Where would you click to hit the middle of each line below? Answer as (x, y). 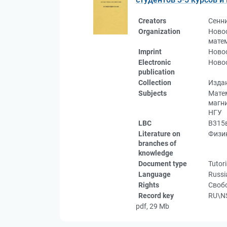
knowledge (156, 153)
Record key (156, 196)
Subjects (153, 93)
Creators (152, 21)
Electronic (155, 62)
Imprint (150, 52)
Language (155, 174)
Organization (159, 31)
